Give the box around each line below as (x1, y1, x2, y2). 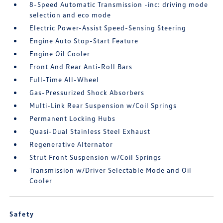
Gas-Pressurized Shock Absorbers (29, 88, 145, 97)
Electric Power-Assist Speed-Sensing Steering (29, 23, 187, 32)
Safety (9, 210, 35, 218)
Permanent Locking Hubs (29, 114, 116, 122)
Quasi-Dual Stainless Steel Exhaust (29, 127, 151, 135)
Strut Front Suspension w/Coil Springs (29, 153, 162, 161)
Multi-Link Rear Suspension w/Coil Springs (29, 101, 177, 110)
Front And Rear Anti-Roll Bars (29, 62, 133, 71)
